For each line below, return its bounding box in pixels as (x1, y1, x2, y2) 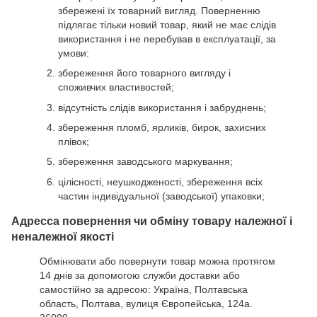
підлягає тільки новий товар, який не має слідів (58, 18, 276, 30)
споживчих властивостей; (58, 81, 174, 93)
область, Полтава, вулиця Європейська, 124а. (40, 297, 253, 309)
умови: (58, 47, 89, 59)
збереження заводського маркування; (58, 156, 233, 168)
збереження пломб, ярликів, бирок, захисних (58, 121, 266, 133)
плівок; (58, 135, 89, 147)
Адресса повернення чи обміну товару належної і (11, 214, 292, 227)
